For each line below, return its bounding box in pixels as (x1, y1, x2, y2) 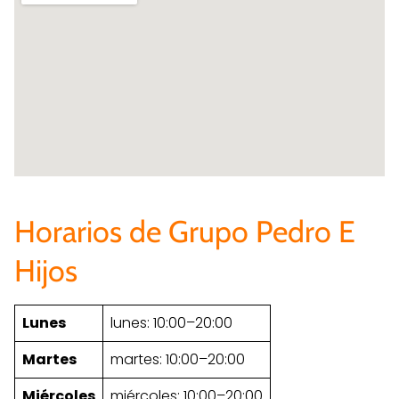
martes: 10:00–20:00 (110, 348, 245, 370)
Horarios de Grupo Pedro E (14, 212, 355, 250)
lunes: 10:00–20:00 (110, 312, 232, 333)
